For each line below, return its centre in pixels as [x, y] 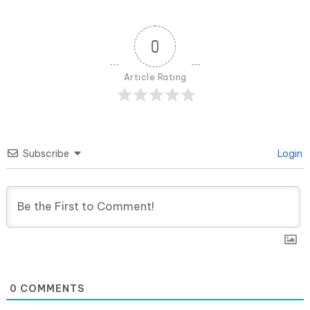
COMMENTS [51, 289]
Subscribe [46, 154]
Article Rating [155, 77]
